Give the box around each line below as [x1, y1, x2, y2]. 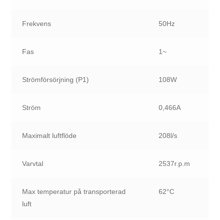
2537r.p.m [159, 159, 191, 167]
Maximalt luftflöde [22, 131, 77, 139]
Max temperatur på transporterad [22, 187, 126, 195]
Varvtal [22, 159, 44, 167]
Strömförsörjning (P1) [22, 75, 89, 83]
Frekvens [22, 19, 52, 27]
